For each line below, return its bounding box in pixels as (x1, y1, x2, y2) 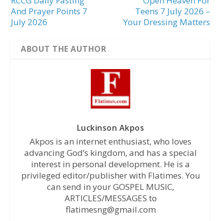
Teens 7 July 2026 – (135, 5, 210, 17)
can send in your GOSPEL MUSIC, (47, 181, 174, 193)
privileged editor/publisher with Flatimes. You (21, 170, 200, 182)
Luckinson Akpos (76, 122, 145, 134)
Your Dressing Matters (123, 16, 210, 28)
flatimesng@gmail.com (65, 204, 156, 216)
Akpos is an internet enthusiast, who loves (30, 136, 191, 147)
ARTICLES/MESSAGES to (64, 192, 157, 204)
